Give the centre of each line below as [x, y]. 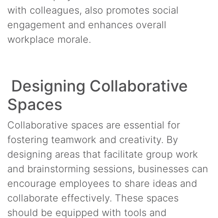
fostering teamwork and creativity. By [93, 139]
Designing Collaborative [98, 86]
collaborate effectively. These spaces [93, 198]
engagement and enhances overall [87, 25]
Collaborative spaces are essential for [94, 125]
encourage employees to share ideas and [102, 183]
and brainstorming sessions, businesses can [108, 169]
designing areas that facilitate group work [103, 154]
